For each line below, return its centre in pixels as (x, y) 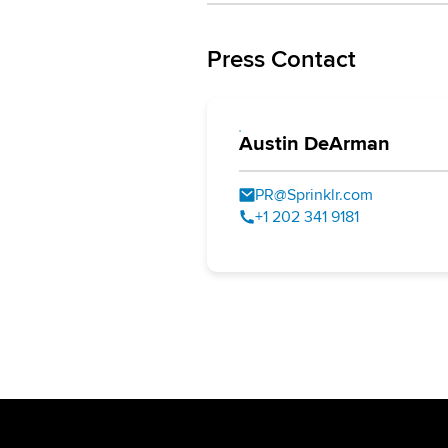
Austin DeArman (314, 144)
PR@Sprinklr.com (314, 195)
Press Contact (281, 59)
